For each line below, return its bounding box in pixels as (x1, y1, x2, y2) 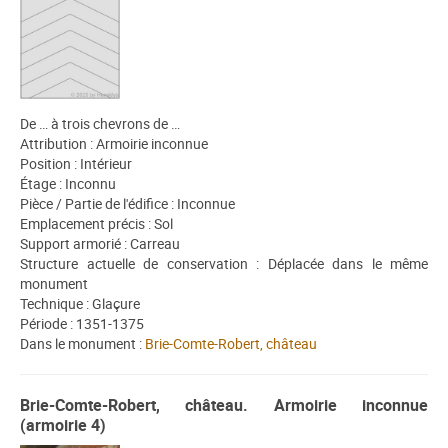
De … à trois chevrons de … (20, 114, 180, 134)
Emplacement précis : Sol (20, 214, 173, 234)
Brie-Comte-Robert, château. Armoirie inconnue (20, 394, 428, 417)
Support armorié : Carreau (20, 234, 180, 254)
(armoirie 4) (20, 414, 106, 437)
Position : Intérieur (20, 154, 132, 174)
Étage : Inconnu (20, 174, 116, 194)
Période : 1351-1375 (20, 314, 144, 334)
